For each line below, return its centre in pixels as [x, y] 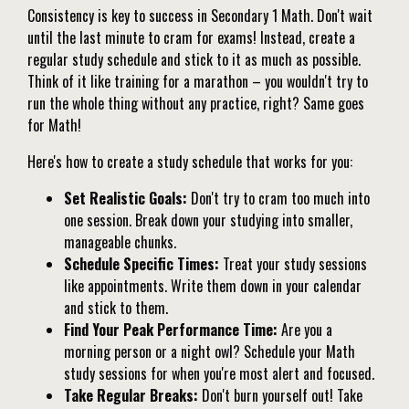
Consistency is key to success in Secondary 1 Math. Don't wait [200, 16]
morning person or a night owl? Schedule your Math [210, 352]
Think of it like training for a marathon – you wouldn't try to [198, 82]
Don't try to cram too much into [278, 199]
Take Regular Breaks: [131, 396]
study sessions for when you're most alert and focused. [219, 374]
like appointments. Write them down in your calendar [213, 286]
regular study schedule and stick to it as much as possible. [194, 60]
